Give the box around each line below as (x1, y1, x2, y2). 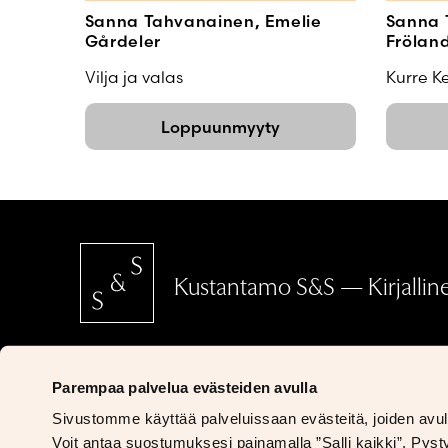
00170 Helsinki (79, 413, 208, 440)
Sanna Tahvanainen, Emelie (84, 11, 322, 32)
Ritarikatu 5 (79, 386, 178, 413)
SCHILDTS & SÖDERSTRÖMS (79, 359, 351, 386)
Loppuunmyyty (160, 116, 280, 137)
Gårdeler (84, 31, 161, 52)
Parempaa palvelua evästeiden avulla (52, 378, 317, 396)
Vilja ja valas (84, 67, 183, 88)
